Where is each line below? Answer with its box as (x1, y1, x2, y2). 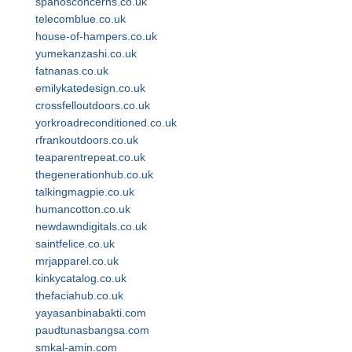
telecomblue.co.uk (35, 13, 126, 25)
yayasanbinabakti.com (35, 306, 146, 319)
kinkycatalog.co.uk (35, 272, 126, 284)
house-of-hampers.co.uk (35, 30, 157, 42)
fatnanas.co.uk (35, 64, 108, 77)
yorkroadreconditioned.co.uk (35, 116, 177, 129)
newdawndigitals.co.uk (35, 220, 147, 233)
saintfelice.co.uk (35, 237, 115, 250)
